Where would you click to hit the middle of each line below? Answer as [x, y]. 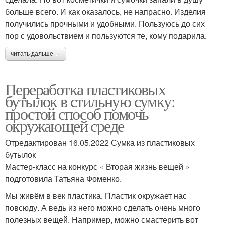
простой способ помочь [77, 113]
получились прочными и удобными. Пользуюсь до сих [105, 23]
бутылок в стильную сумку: [90, 101]
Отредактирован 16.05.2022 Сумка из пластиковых [100, 142]
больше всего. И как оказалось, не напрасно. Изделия [105, 11]
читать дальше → [36, 53]
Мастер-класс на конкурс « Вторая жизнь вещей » [97, 166]
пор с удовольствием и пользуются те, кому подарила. [106, 35]
